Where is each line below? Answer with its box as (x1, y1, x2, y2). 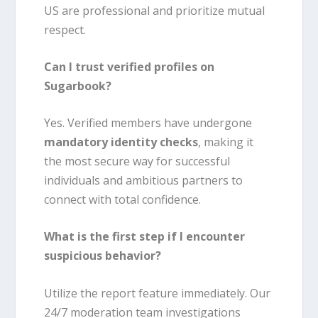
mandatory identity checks (44, 134, 199, 150)
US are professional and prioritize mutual (44, 2, 265, 18)
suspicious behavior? (44, 248, 162, 264)
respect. (44, 21, 87, 38)
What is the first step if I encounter (44, 229, 246, 245)
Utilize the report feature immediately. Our (44, 285, 271, 302)
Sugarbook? (44, 77, 112, 94)
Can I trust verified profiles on (44, 58, 215, 75)
